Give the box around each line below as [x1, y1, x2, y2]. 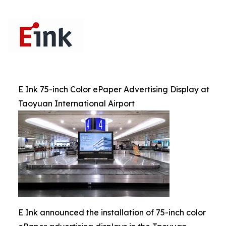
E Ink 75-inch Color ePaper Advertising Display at [18, 84, 209, 94]
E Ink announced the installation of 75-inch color [18, 207, 206, 217]
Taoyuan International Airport [18, 98, 135, 108]
